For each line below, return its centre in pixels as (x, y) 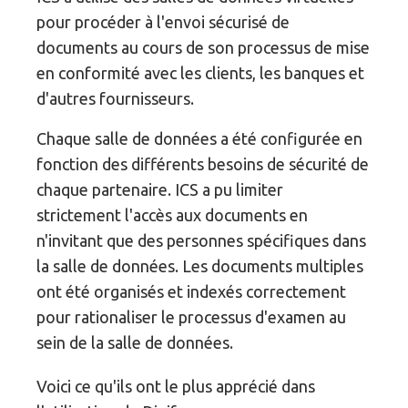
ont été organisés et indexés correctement (192, 292)
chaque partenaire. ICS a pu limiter (160, 190)
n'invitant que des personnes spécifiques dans (202, 241)
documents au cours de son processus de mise (204, 48)
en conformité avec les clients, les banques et (201, 73)
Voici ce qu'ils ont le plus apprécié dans (176, 387)
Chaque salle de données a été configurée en (200, 139)
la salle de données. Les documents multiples (200, 266)
